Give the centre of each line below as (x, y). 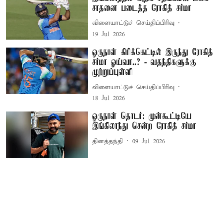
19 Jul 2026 (109, 34)
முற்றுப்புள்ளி (112, 73)
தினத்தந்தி (108, 141)
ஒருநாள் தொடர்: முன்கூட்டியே (142, 117)
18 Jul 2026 (109, 99)
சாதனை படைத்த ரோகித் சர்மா (142, 8)
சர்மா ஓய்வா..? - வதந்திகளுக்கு (144, 63)
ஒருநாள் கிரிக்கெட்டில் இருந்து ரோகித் (153, 53)
